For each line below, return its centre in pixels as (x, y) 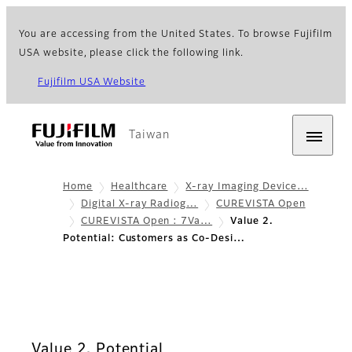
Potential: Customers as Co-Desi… (154, 239)
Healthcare (139, 187)
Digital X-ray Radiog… (140, 205)
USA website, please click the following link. (132, 53)
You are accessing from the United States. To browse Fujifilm (176, 35)
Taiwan (149, 135)
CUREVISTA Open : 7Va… (147, 222)
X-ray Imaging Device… (247, 187)
